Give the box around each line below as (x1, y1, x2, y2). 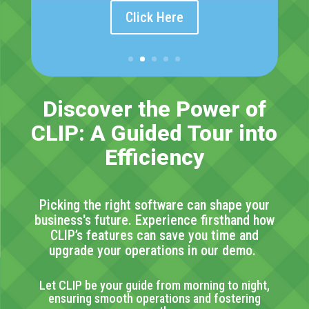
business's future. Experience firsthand (34, 212, 253, 229)
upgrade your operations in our (49, 242, 219, 259)
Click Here (125, 9, 183, 26)
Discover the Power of (42, 96, 266, 123)
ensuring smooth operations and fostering (48, 291, 261, 306)
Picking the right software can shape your (39, 197, 270, 214)
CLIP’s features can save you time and (50, 227, 259, 244)
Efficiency (104, 144, 204, 171)
